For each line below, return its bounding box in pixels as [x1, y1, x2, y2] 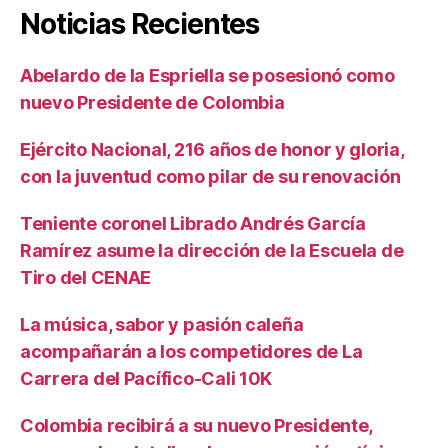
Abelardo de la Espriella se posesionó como [20, 64, 395, 86]
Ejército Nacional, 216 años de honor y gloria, [20, 138, 404, 160]
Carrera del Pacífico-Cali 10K [20, 367, 273, 389]
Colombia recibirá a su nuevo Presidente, [20, 414, 373, 436]
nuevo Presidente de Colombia [20, 91, 285, 113]
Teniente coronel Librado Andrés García [20, 212, 366, 234]
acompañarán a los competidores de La [20, 340, 363, 362]
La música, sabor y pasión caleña [20, 313, 304, 335]
